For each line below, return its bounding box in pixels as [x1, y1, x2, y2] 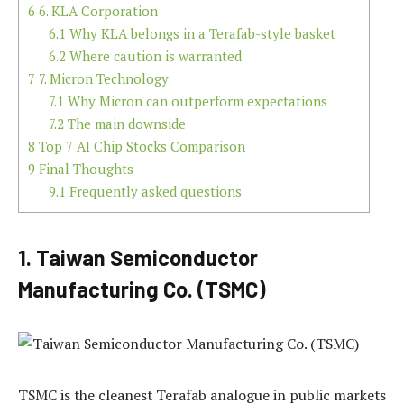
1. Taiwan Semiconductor [18, 244, 258, 271]
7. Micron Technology [35, 69, 169, 87]
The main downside [63, 114, 186, 133]
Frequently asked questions [65, 181, 242, 200]
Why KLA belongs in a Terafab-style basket [65, 23, 335, 42]
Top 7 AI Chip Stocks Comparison [35, 136, 245, 155]
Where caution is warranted [65, 46, 242, 65]
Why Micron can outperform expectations [63, 91, 327, 110]
